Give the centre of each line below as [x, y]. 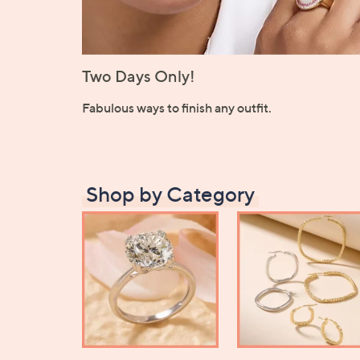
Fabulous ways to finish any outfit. [177, 108]
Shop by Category [170, 194]
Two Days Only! [139, 77]
